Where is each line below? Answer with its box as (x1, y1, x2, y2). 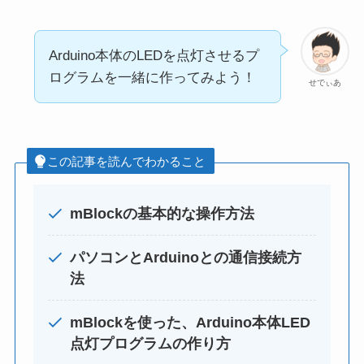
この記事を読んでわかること (46, 154, 206, 168)
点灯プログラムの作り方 (70, 335, 232, 352)
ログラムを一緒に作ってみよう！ (48, 70, 256, 86)
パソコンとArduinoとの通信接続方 (70, 249, 302, 266)
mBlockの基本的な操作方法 (70, 205, 255, 222)
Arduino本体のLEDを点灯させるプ (48, 48, 259, 64)
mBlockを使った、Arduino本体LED (70, 314, 311, 331)
